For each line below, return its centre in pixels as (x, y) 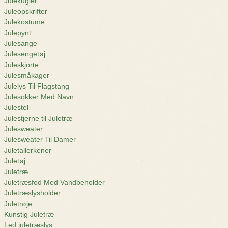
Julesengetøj (25, 54)
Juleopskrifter (26, 11)
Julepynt (18, 33)
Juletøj (15, 161)
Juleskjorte (21, 65)
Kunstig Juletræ (29, 214)
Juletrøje (18, 204)
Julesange (21, 43)
